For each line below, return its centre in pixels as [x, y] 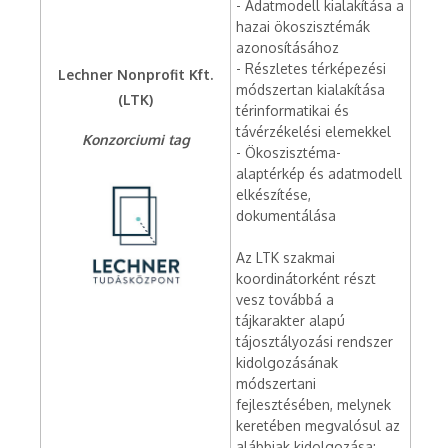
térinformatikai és [292, 110]
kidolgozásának [287, 362]
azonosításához [287, 47]
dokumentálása [286, 215]
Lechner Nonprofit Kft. [135, 74]
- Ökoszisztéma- [288, 152]
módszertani [276, 383]
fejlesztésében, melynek [313, 404]
